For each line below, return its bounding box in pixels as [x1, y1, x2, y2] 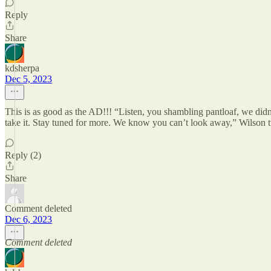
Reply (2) [5, 150, 41, 160]
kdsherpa [5, 63, 39, 73]
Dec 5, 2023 [5, 74, 52, 84]
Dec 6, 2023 [5, 214, 52, 224]
